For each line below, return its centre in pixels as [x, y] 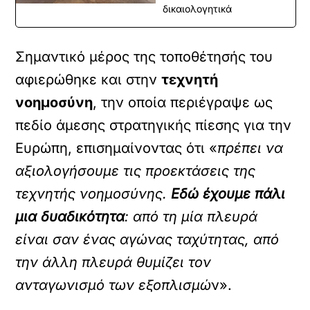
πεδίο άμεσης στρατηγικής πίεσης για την [154, 125]
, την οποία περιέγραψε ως [183, 102]
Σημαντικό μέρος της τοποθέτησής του [144, 57]
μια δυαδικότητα [70, 217]
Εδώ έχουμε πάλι [228, 194]
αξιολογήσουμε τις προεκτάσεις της [136, 171]
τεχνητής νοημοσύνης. [93, 194]
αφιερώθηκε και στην [89, 80]
